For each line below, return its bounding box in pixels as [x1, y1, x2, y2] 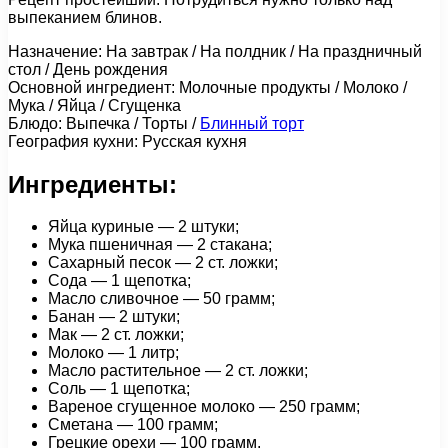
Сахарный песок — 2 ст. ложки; [48, 254, 278, 272]
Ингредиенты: [8, 170, 177, 198]
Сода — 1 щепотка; [48, 272, 191, 290]
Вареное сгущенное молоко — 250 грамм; [48, 398, 360, 416]
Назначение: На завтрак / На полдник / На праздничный [8, 42, 422, 60]
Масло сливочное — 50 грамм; [48, 290, 275, 308]
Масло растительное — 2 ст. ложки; [48, 362, 308, 380]
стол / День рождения [8, 60, 168, 78]
